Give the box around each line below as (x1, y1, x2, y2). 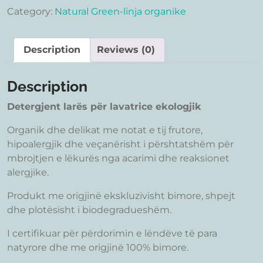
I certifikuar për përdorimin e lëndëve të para (7, 228, 217, 240)
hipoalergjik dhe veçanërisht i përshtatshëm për (7, 139, 234, 150)
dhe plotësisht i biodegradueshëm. (7, 204, 171, 216)
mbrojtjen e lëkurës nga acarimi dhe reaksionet (7, 153, 230, 164)
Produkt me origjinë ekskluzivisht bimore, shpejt (7, 190, 235, 202)
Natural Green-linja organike (55, 6, 186, 18)
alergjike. (7, 167, 49, 178)
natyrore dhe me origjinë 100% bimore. (7, 242, 188, 254)
